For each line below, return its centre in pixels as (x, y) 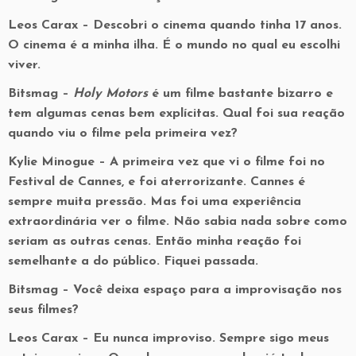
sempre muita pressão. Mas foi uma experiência (155, 202)
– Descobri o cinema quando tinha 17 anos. (210, 25)
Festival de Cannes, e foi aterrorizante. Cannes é (157, 182)
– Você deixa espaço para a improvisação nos (200, 290)
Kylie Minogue (51, 162)
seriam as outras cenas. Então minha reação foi (155, 242)
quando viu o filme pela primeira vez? (123, 133)
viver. (24, 65)
